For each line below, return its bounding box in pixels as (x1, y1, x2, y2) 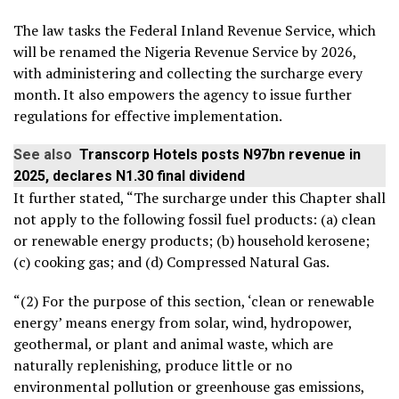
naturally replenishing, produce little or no (13, 354, 292, 375)
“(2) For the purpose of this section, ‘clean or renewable (13, 290, 374, 311)
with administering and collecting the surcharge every (13, 62, 362, 83)
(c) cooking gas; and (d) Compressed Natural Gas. (13, 251, 330, 272)
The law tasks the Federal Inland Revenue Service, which (13, 20, 376, 40)
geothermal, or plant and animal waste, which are (13, 333, 333, 354)
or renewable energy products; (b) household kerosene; (13, 230, 370, 250)
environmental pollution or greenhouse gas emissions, (13, 376, 364, 396)
